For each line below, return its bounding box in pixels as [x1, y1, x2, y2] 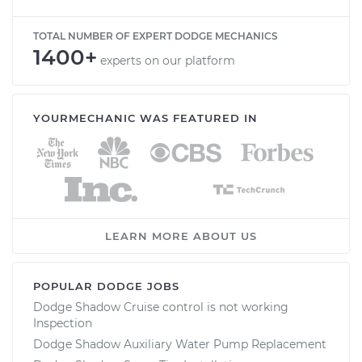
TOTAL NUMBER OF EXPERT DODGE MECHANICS [33, 29, 278, 42]
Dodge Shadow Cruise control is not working [33, 299, 288, 314]
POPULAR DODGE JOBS [33, 279, 179, 293]
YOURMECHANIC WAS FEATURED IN [33, 111, 258, 124]
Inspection [33, 315, 92, 330]
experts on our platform [100, 53, 235, 68]
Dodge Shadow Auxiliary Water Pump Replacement [33, 336, 326, 351]
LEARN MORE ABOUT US [105, 229, 257, 242]
